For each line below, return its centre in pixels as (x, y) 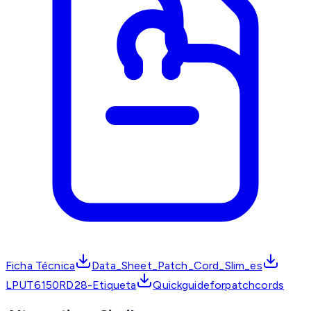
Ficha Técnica (41, 266)
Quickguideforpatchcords (219, 285)
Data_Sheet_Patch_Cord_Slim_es (177, 266)
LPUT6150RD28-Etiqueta (71, 285)
